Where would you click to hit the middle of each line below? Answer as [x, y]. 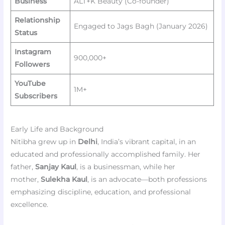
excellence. [30, 204]
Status [26, 32]
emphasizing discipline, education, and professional [101, 192]
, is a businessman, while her [126, 166]
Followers [32, 64]
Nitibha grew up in [44, 141]
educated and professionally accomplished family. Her [106, 154]
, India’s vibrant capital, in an [147, 141]
